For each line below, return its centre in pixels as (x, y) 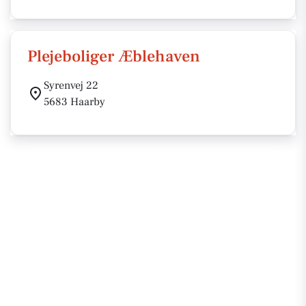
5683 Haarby (74, 102)
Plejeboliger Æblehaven (114, 56)
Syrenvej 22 (71, 85)
